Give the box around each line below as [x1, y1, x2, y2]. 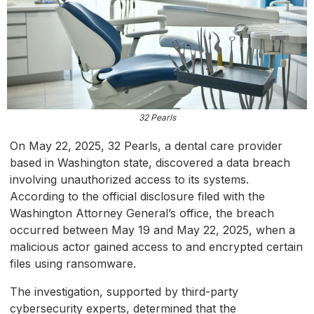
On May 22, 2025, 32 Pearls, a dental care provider [10, 139, 282, 153]
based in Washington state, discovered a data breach [10, 156, 290, 170]
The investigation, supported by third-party [10, 285, 238, 299]
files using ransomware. [10, 257, 136, 271]
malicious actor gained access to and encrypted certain [10, 240, 303, 254]
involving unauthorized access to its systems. [10, 172, 249, 187]
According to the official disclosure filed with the [10, 189, 265, 204]
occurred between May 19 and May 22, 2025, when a [10, 223, 295, 238]
